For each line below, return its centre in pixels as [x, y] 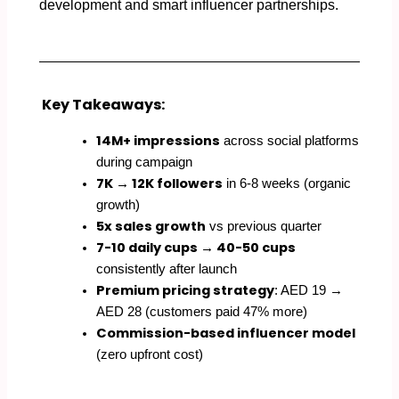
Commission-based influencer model [225, 334]
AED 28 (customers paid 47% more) [201, 312]
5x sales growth [151, 227]
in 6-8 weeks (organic [286, 184]
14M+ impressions [158, 141]
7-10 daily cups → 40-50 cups [195, 248]
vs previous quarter [263, 227]
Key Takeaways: [102, 105]
